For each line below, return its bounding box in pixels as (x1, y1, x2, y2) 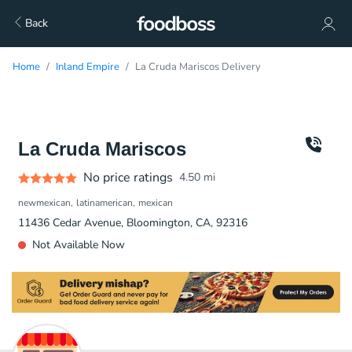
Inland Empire (56, 60, 119, 74)
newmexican (18, 196, 71, 209)
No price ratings (83, 169, 173, 186)
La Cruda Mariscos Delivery (135, 60, 261, 74)
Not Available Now (32, 237, 125, 252)
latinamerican (76, 196, 133, 209)
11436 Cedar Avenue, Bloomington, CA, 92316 (18, 215, 247, 230)
